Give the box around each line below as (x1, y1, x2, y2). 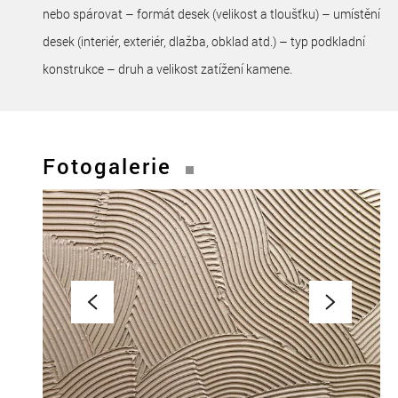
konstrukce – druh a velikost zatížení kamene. (43, 60, 295, 77)
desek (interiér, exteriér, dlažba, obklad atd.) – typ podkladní (43, 32, 365, 50)
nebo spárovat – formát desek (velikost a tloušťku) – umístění (43, 4, 380, 22)
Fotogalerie (43, 151, 171, 180)
